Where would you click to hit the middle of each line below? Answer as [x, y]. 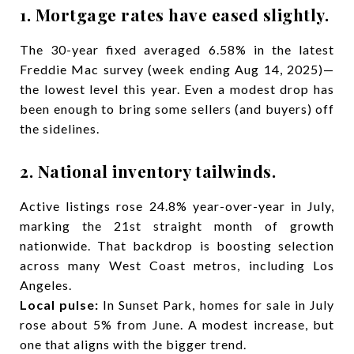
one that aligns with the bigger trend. [133, 344]
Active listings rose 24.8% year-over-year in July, [177, 206]
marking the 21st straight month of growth [177, 226]
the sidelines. [60, 128]
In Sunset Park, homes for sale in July [217, 305]
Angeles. [46, 285]
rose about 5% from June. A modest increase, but [177, 324]
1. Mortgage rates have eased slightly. [174, 14]
